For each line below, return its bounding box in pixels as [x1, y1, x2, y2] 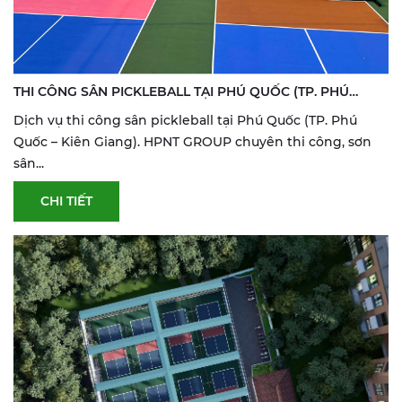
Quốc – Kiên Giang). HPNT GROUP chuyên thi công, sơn [13, 133, 371, 150]
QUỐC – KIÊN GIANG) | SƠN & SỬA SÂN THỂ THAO [13, 105, 330, 121]
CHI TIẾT [40, 193, 92, 209]
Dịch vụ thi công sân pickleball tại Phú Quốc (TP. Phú [13, 111, 357, 128]
